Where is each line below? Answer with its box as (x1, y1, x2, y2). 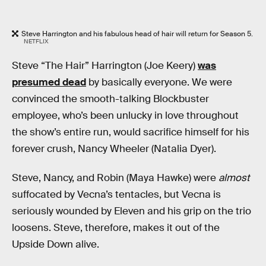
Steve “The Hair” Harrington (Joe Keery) (12, 59, 198, 72)
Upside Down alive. (12, 238, 99, 251)
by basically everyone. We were (86, 75, 232, 88)
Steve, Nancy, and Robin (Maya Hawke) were (12, 172, 218, 185)
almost (218, 172, 249, 185)
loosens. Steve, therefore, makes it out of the (12, 221, 220, 235)
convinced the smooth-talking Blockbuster (12, 92, 209, 105)
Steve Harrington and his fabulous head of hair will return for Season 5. (21, 29, 253, 39)
